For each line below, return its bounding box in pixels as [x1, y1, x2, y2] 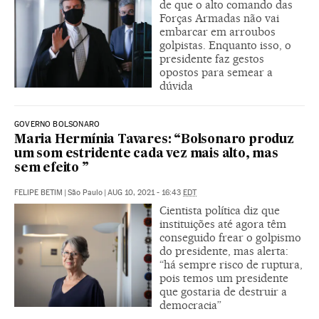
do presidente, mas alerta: [159, 244, 288, 258]
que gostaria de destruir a [159, 285, 287, 299]
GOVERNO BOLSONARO [14, 120, 100, 130]
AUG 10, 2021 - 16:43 [108, 188, 183, 198]
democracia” [159, 298, 221, 313]
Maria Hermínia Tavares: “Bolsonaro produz [14, 134, 294, 147]
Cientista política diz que [159, 204, 280, 218]
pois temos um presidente [159, 271, 288, 286]
